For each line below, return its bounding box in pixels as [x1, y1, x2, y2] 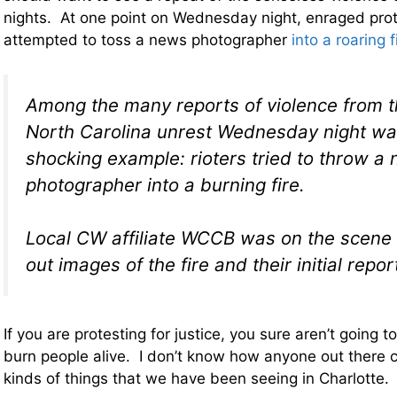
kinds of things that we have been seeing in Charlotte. [4, 370, 389, 388]
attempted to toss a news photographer [4, 31, 292, 50]
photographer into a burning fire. [26, 173, 305, 196]
